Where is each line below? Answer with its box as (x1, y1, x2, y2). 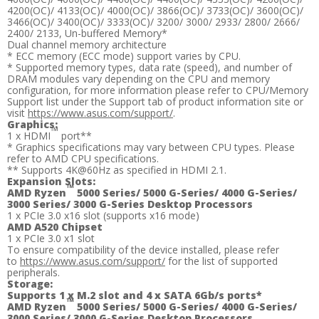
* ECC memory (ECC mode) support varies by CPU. (7, 49, 241, 63)
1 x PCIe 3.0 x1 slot (7, 231, 95, 246)
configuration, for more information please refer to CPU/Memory (7, 83, 308, 98)
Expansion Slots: (7, 174, 95, 189)
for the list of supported (165, 254, 278, 268)
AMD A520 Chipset (7, 220, 103, 234)
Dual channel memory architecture (7, 38, 167, 52)
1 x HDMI (7, 129, 51, 143)
